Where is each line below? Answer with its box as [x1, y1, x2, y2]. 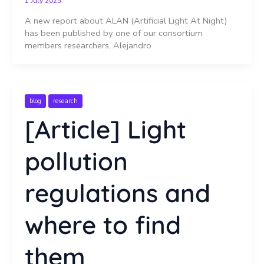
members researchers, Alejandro [24, 39, 151, 51]
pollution [24, 146, 128, 177]
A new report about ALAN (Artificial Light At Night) [24, 14, 227, 27]
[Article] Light [24, 114, 186, 146]
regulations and [24, 177, 210, 209]
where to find [24, 209, 181, 241]
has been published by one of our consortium [24, 27, 203, 39]
